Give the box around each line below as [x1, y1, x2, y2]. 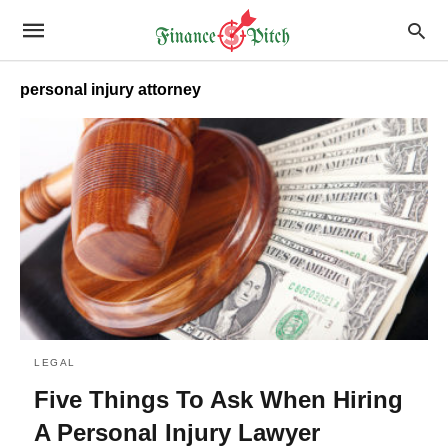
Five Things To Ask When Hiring [34, 385, 403, 413]
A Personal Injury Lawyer [34, 418, 320, 446]
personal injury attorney [20, 81, 201, 98]
